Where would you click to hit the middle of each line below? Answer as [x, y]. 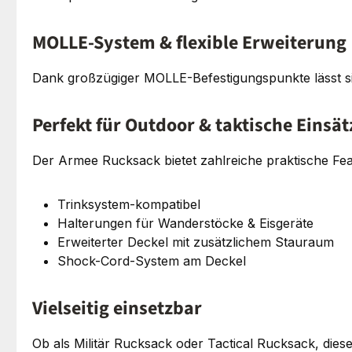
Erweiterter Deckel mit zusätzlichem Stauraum [196, 242]
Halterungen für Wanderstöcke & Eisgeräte [185, 223]
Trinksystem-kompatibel [129, 204]
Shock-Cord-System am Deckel [152, 260]
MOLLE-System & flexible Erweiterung [189, 42]
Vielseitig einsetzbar [117, 308]
